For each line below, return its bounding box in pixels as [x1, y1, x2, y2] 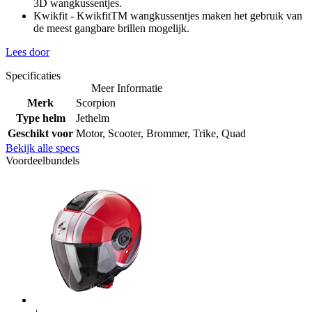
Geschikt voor [8, 127, 73, 139]
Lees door [6, 45, 49, 58]
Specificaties [6, 69, 61, 81]
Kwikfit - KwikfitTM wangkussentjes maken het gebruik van [33, 9, 302, 22]
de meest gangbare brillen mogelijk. [33, 22, 189, 34]
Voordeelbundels [6, 154, 79, 166]
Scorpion [76, 96, 116, 109]
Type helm [15, 111, 65, 124]
